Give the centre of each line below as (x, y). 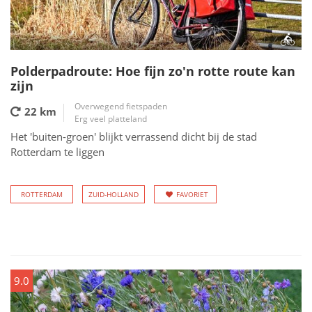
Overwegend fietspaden (121, 106)
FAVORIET (192, 194)
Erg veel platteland (111, 119)
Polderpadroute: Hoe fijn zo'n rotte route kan (153, 71)
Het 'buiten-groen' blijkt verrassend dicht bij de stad (134, 136)
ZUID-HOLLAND (114, 194)
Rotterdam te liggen (57, 152)
